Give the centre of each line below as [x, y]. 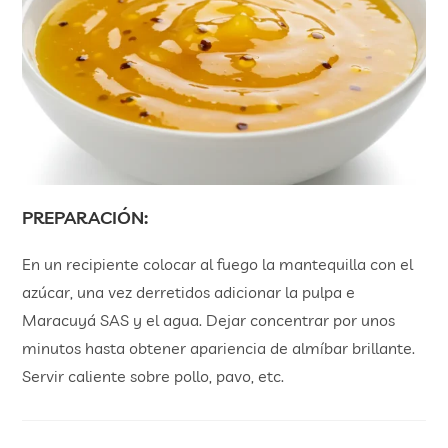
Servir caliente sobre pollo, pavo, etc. [153, 375]
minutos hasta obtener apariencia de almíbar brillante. [219, 347]
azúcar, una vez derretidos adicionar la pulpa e [189, 291]
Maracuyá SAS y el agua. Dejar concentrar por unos [209, 319]
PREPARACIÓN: [85, 217]
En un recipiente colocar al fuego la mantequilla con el [218, 263]
